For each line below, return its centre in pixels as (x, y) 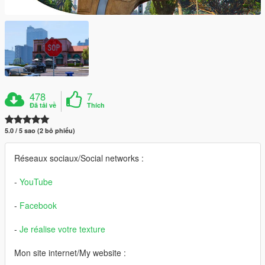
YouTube (36, 182)
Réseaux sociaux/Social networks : (79, 158)
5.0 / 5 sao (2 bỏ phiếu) (40, 131)
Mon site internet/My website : (70, 253)
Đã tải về (43, 105)
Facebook (38, 206)
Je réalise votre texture (62, 229)
